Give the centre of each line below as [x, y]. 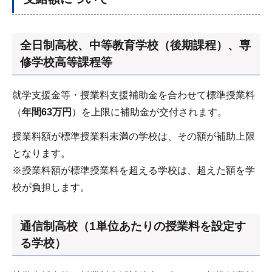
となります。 [41, 154]
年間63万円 [47, 112]
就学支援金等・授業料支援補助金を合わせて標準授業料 [134, 95]
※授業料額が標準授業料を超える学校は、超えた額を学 [134, 171]
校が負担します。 [51, 188]
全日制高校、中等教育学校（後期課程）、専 [135, 45]
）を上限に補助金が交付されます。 [149, 112]
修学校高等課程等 [66, 62]
